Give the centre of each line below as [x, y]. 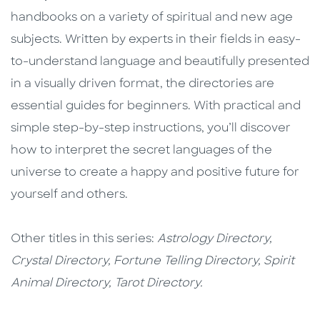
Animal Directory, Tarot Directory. [107, 284]
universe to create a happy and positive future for [155, 173]
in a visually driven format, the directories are [142, 85]
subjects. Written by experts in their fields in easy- [156, 40]
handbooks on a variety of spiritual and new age [152, 18]
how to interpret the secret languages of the [141, 151]
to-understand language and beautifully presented [160, 62]
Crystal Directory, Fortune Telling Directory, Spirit [152, 262]
